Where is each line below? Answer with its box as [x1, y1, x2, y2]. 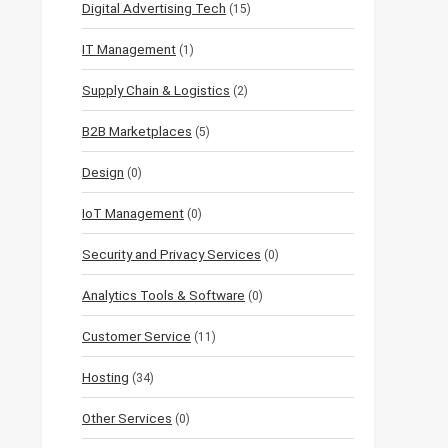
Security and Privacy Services [82, 246, 261, 263]
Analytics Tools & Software [82, 287, 245, 304]
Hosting [82, 369, 129, 386]
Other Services [82, 410, 172, 427]
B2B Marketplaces [82, 123, 192, 140]
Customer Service [82, 328, 191, 345]
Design [82, 164, 124, 181]
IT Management [82, 41, 176, 58]
